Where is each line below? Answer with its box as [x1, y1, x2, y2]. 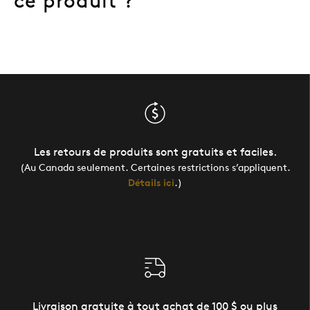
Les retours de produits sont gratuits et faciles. [33, 145, 277, 158]
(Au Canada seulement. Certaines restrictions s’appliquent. [19, 161, 291, 173]
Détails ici [128, 176, 174, 188]
